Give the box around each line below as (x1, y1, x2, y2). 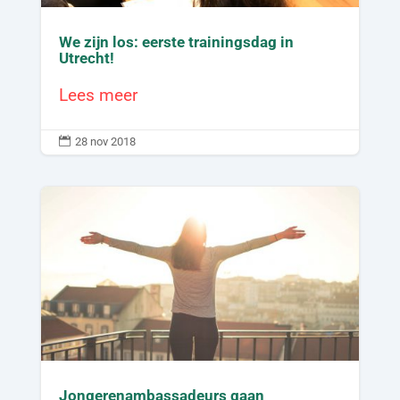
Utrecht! (58, 49, 114, 68)
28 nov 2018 (74, 135, 136, 149)
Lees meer (58, 85, 137, 106)
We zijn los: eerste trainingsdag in (58, 33, 294, 52)
